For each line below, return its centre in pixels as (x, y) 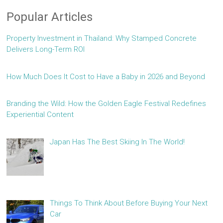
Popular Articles (50, 17)
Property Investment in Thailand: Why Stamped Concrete (102, 39)
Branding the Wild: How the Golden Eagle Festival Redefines (107, 104)
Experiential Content (40, 115)
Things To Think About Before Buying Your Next (128, 203)
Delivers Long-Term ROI (46, 50)
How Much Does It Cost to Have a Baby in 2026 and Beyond (106, 76)
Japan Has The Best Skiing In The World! (117, 142)
